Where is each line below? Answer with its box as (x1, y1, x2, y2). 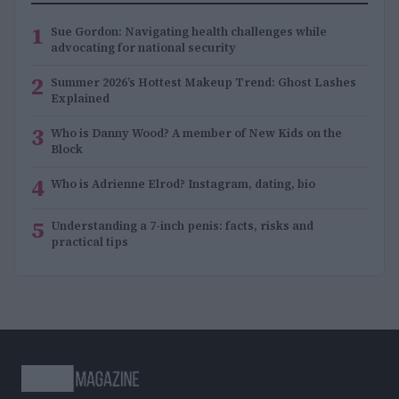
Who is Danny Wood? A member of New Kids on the (51, 125, 342, 141)
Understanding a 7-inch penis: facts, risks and (51, 217, 313, 233)
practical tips (51, 233, 128, 249)
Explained (51, 90, 110, 106)
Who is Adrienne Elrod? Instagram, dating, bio (51, 175, 315, 191)
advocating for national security (51, 39, 236, 55)
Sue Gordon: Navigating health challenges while (51, 23, 327, 39)
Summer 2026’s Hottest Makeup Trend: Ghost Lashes (51, 74, 356, 90)
